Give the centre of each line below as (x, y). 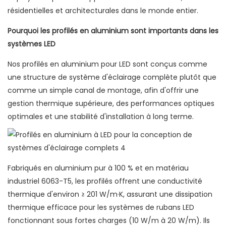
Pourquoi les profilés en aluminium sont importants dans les (113, 31)
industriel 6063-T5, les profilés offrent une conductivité (105, 181)
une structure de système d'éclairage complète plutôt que (112, 77)
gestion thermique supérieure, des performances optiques (111, 104)
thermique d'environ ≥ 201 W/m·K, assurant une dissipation (110, 194)
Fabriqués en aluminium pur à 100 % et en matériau (98, 168)
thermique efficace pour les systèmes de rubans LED (101, 208)
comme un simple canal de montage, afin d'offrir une (103, 91)
